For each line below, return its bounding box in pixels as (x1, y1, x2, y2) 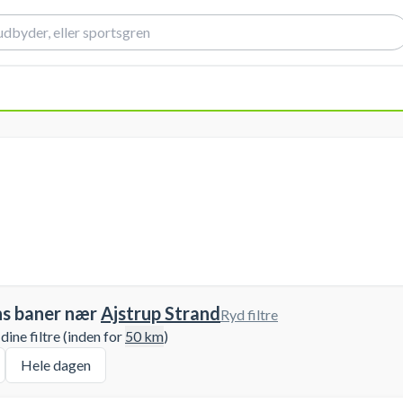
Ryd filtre (220, 306, 278, 323)
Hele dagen (21, 356, 91, 373)
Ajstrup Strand (101, 302, 220, 324)
